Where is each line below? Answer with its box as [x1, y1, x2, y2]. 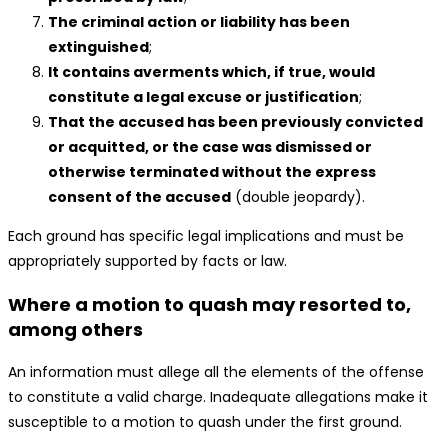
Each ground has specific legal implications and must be [8, 226, 404, 247]
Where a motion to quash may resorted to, [8, 292, 411, 318]
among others [8, 317, 143, 343]
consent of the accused [48, 187, 231, 208]
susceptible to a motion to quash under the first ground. [8, 412, 402, 433]
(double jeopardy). [231, 187, 365, 208]
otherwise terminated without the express [48, 162, 376, 183]
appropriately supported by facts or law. [8, 251, 287, 272]
